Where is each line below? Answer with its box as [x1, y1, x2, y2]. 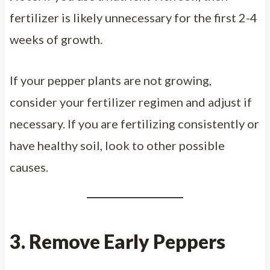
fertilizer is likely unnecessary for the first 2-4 [9, 10, 257, 25]
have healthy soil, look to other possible [9, 137, 225, 152]
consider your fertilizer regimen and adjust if [9, 94, 252, 109]
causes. [9, 159, 48, 174]
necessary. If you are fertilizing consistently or [9, 116, 259, 131]
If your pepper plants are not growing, [9, 72, 212, 87]
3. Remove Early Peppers [9, 229, 225, 253]
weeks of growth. [9, 31, 102, 46]
